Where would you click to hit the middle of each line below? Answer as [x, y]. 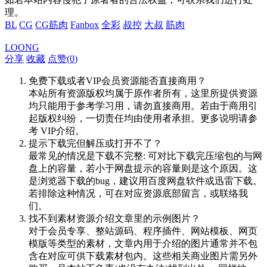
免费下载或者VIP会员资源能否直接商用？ [117, 80]
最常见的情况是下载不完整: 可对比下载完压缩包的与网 [145, 156]
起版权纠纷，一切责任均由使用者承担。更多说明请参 [143, 118]
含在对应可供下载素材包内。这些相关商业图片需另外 [143, 256]
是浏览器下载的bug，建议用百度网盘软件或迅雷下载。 [145, 181]
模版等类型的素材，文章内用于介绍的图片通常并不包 [143, 243]
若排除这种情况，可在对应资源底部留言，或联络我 [138, 193]
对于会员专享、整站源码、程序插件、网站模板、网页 [143, 231]
